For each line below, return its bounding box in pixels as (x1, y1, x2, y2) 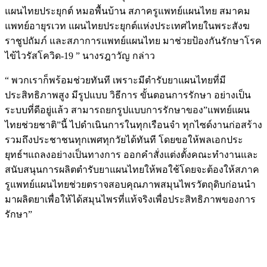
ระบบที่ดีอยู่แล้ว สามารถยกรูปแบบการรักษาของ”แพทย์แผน (5, 104, 250, 115)
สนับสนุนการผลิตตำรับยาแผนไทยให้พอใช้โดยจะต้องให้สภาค (5, 164, 259, 175)
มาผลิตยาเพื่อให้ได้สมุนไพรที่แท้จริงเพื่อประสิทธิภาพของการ (5, 194, 256, 204)
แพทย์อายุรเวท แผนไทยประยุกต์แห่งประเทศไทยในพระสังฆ (5, 20, 250, 31)
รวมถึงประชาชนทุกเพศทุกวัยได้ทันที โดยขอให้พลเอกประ (5, 134, 243, 145)
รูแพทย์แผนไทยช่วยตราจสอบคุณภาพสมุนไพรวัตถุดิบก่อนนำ (5, 179, 256, 190)
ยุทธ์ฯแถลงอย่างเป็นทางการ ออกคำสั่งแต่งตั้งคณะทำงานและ (5, 149, 258, 160)
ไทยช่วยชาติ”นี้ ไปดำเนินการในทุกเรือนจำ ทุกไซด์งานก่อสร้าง (5, 119, 262, 130)
